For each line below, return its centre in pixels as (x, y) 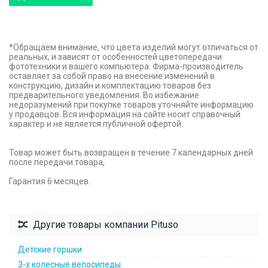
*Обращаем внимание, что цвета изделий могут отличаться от (134, 47)
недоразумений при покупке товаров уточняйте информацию (131, 105)
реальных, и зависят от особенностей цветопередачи (115, 57)
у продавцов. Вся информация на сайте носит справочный (125, 114)
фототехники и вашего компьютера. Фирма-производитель (126, 66)
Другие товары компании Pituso (104, 225)
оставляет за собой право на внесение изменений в (112, 76)
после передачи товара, (57, 162)
